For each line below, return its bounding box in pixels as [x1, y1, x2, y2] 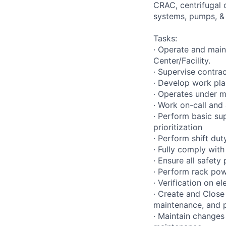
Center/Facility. [153, 55, 210, 66]
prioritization [153, 122, 202, 132]
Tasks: [153, 33, 177, 43]
